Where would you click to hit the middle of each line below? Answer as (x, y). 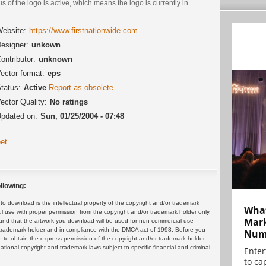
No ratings (69, 102)
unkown (46, 45)
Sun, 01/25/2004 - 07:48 (82, 116)
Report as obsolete (81, 87)
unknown (56, 59)
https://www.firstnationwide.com (83, 30)
